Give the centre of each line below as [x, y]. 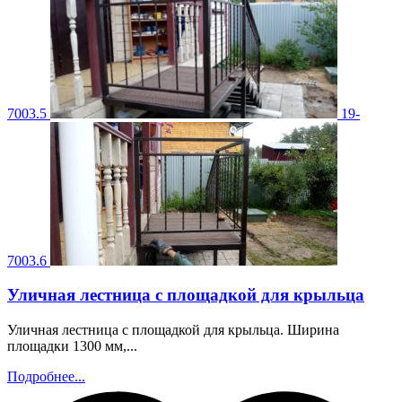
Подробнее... [46, 377]
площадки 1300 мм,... [72, 346]
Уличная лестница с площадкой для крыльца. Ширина [173, 330]
